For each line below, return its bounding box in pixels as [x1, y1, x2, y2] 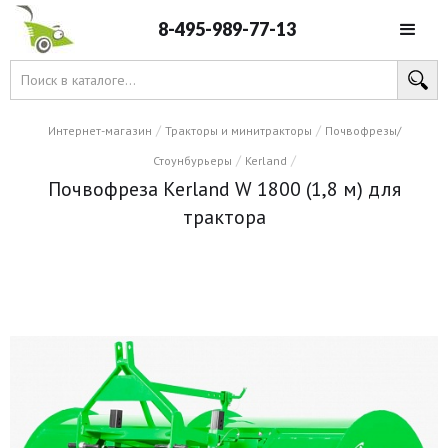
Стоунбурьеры [152, 153, 232, 168]
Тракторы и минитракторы [164, 123, 312, 138]
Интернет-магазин [47, 123, 152, 138]
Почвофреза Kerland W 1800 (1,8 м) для [47, 176, 401, 202]
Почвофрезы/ [324, 123, 401, 138]
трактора [182, 204, 266, 230]
